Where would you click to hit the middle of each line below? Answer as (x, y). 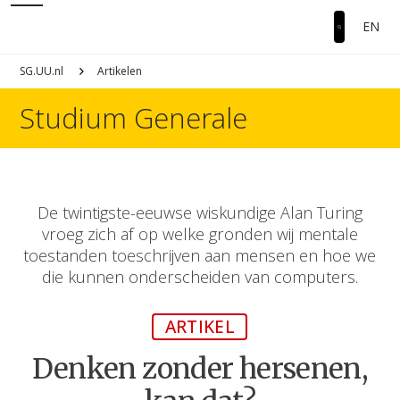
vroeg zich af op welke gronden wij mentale (200, 234)
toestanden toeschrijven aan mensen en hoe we (200, 255)
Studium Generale (134, 118)
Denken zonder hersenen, (200, 369)
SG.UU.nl (42, 71)
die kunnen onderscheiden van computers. (200, 277)
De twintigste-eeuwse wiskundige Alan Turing (200, 212)
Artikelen (120, 71)
